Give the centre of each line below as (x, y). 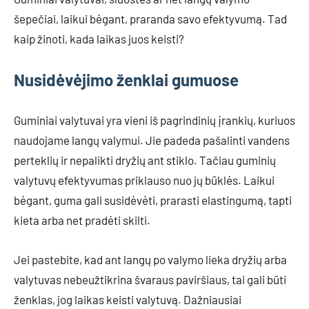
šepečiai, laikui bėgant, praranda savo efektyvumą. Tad (150, 19)
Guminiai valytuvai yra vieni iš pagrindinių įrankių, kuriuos (154, 120)
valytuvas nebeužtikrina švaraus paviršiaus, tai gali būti (150, 279)
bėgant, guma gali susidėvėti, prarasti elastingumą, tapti (153, 200)
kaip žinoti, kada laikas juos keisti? (99, 39)
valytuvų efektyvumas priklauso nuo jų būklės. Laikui (144, 180)
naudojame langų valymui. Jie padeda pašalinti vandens (152, 140)
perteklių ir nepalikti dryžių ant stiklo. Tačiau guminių (145, 160)
